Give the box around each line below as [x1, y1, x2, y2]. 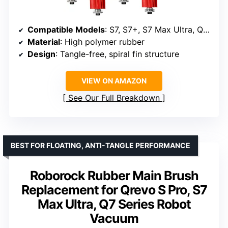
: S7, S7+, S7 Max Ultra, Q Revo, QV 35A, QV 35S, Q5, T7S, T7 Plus [105, 24, 203, 35]
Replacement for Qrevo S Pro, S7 [21, 182, 207, 198]
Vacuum [90, 211, 138, 226]
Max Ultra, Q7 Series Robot [37, 196, 191, 212]
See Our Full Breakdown [68, 93, 160, 103]
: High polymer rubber [60, 37, 145, 47]
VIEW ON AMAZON [81, 76, 147, 85]
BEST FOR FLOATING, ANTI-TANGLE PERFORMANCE [11, 141, 190, 150]
